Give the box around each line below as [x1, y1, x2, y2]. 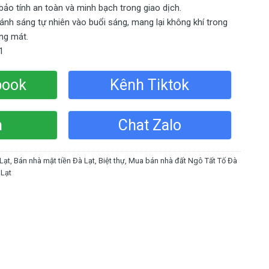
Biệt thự [98, 156, 125, 166]
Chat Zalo [118, 116, 181, 134]
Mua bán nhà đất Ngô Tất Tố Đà [128, 156, 238, 166]
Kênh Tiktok [110, 76, 190, 94]
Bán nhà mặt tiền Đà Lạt [14, 156, 95, 166]
